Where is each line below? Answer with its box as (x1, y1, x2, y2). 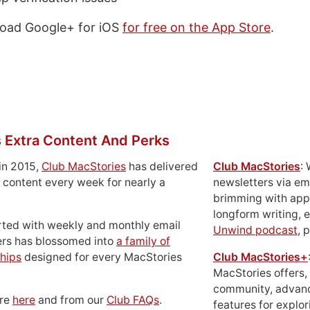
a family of (116, 235, 170, 248)
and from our (35, 293, 107, 307)
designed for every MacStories (21, 250, 182, 264)
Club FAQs (107, 293, 159, 307)
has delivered (126, 160, 198, 173)
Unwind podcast (213, 224, 298, 237)
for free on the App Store (122, 20, 271, 35)
